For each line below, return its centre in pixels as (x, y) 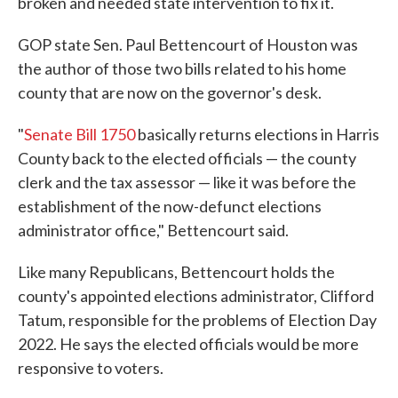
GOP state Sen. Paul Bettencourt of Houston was (188, 45)
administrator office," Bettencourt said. (153, 231)
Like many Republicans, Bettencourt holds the (176, 272)
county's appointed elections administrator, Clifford (196, 296)
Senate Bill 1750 (80, 135)
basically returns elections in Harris (257, 135)
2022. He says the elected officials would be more (188, 344)
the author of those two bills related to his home (182, 69)
